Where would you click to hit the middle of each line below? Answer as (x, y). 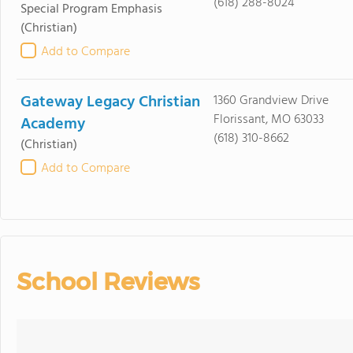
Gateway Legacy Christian (110, 102)
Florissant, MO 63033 (268, 120)
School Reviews (108, 282)
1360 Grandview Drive (271, 101)
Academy (53, 124)
